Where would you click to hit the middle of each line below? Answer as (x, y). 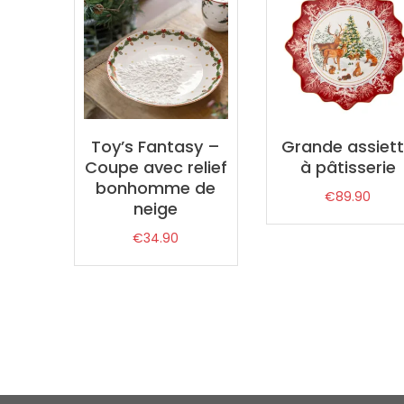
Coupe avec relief (156, 167)
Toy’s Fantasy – (156, 146)
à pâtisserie (348, 167)
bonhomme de (156, 188)
